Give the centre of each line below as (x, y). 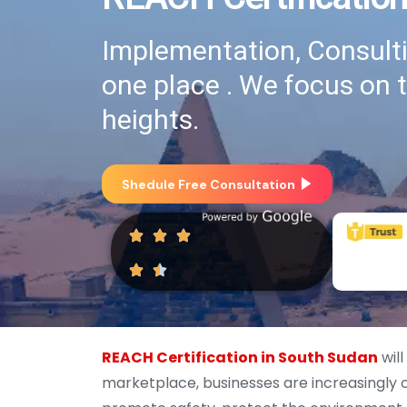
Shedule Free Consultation (208, 184)
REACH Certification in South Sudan (240, 358)
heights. (150, 120)
